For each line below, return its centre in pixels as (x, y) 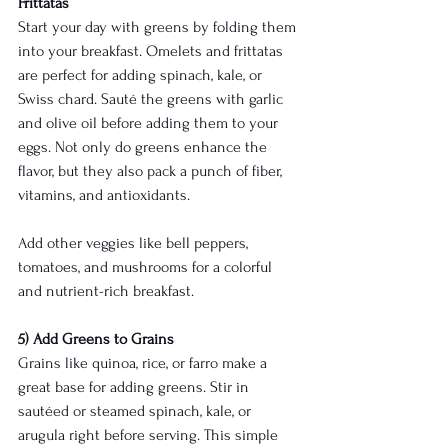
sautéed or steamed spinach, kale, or (136, 411)
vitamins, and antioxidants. (104, 195)
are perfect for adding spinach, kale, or (142, 75)
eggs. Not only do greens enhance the (144, 147)
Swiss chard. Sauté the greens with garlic (152, 99)
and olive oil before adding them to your (150, 123)
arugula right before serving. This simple (150, 435)
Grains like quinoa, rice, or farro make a (144, 363)
